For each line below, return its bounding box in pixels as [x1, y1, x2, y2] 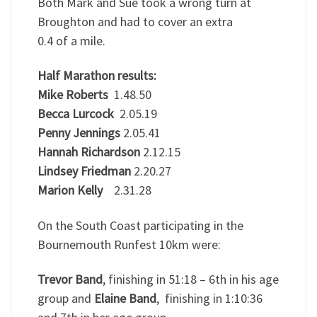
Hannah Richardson [37, 144, 140, 161]
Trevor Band [37, 271, 103, 288]
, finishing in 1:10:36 [156, 290, 263, 307]
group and [37, 290, 94, 307]
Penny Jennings [37, 125, 120, 142]
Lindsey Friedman [37, 163, 131, 180]
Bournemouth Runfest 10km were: [37, 236, 221, 253]
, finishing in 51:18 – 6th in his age [102, 271, 279, 288]
